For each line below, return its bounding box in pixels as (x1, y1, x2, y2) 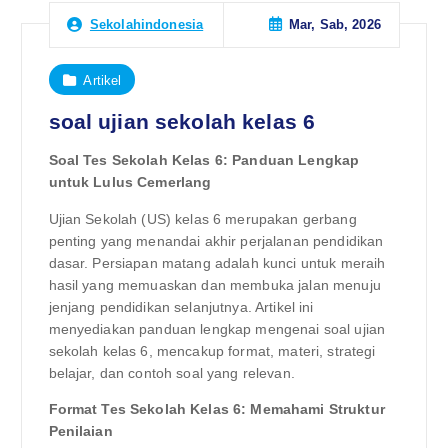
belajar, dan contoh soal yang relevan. (48, 364, 295, 381)
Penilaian (48, 422, 113, 439)
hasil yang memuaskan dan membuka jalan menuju (48, 276, 381, 293)
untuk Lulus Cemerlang (48, 174, 212, 191)
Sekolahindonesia (89, 17, 204, 33)
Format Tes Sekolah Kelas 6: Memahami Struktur (48, 400, 385, 417)
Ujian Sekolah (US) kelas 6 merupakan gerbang (48, 210, 357, 227)
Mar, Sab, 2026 (288, 17, 381, 33)
